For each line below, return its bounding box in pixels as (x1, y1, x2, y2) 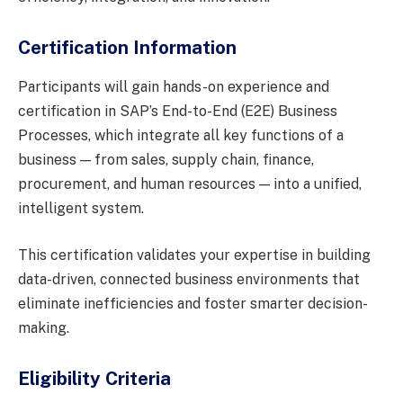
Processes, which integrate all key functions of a (18, 127, 344, 145)
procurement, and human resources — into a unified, (18, 175, 362, 193)
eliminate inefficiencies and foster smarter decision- (18, 294, 368, 312)
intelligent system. (18, 200, 144, 218)
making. (18, 318, 69, 336)
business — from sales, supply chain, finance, (18, 151, 314, 169)
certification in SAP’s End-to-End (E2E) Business (18, 103, 337, 121)
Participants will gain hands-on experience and (18, 78, 329, 96)
